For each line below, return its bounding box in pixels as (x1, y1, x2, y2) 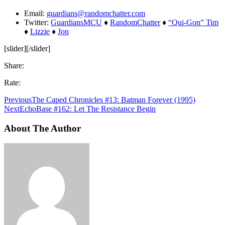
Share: (4, 61, 24, 70)
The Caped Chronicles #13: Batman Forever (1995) (32, 95, 195, 104)
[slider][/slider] (4, 44, 50, 53)
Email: (24, 9, 47, 18)
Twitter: (24, 18, 51, 27)
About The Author (4, 123, 81, 134)
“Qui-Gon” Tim (168, 18, 218, 27)
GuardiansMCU (51, 18, 102, 27)
